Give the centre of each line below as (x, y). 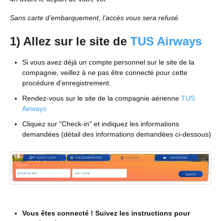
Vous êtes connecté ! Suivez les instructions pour (106, 213)
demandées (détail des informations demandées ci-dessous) (117, 134)
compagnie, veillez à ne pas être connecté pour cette (105, 72)
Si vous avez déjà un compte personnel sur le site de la (108, 62)
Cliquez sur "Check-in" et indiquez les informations (101, 124)
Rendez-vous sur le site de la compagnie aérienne (102, 98)
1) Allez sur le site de (70, 41)
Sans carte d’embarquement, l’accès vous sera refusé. (95, 18)
